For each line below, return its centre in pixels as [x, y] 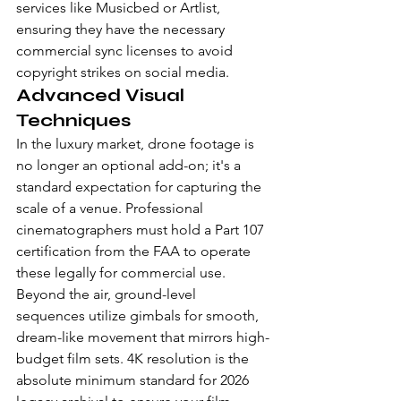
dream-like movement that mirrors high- [143, 337]
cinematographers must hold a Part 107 [142, 230]
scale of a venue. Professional [111, 208]
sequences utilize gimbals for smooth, [139, 316]
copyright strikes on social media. [123, 72]
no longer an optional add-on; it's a [130, 165]
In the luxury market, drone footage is [137, 144]
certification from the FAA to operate [135, 251]
